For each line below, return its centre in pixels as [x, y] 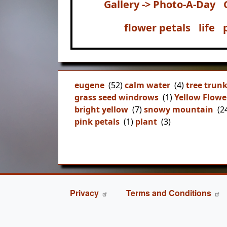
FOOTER [76, 187]
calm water [147, 85]
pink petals [97, 121]
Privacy [84, 193]
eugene [89, 85]
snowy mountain [179, 109]
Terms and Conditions [169, 193]
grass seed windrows [117, 97]
